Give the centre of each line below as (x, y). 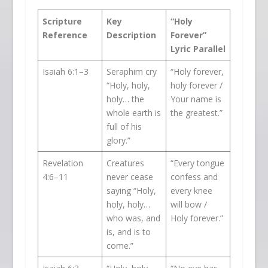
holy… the (125, 99)
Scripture (62, 22)
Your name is (196, 99)
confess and (194, 177)
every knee (191, 191)
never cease (130, 177)
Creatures (125, 163)
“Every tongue (197, 163)
